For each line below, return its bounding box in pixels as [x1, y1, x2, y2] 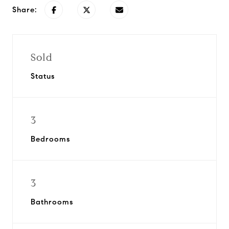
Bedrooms [31, 134, 70, 144]
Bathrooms [31, 197, 73, 207]
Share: [12, 5, 37, 14]
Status [31, 72, 55, 81]
